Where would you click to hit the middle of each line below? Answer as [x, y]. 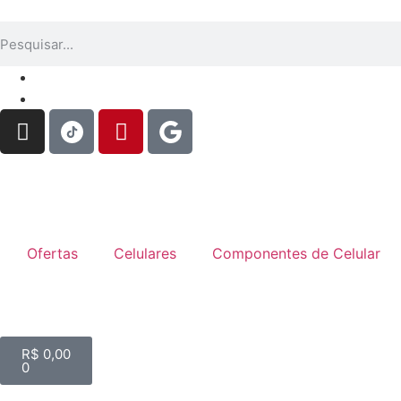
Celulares [145, 253]
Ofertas [52, 253]
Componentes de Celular [296, 253]
